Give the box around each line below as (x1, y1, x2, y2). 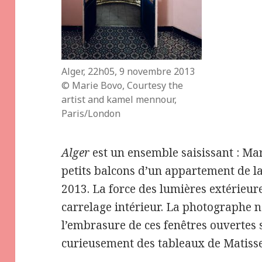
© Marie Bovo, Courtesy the (61, 78, 184, 92)
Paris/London (61, 106, 121, 120)
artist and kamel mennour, (61, 92, 177, 106)
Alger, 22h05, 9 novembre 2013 (61, 64, 195, 78)
